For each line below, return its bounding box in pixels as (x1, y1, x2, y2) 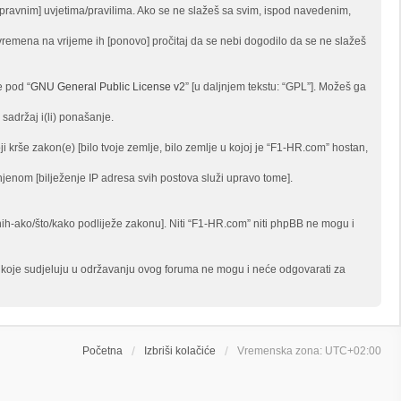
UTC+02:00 (325, 344, 381, 357)
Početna (82, 344, 123, 357)
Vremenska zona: (237, 344, 325, 357)
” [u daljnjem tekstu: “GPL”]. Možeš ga (185, 80, 366, 93)
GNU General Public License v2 (30, 80, 185, 93)
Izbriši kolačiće (144, 344, 216, 357)
